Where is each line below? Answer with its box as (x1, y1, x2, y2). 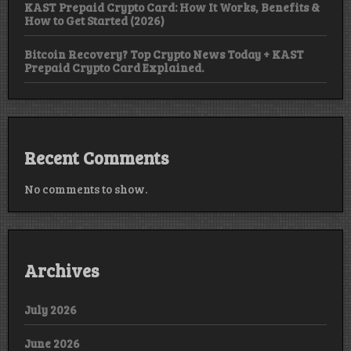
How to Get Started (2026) (24, 12, 165, 28)
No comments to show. (24, 180, 147, 197)
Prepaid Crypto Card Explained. (24, 59, 204, 75)
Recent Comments (24, 146, 168, 170)
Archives (24, 258, 99, 282)
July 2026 (24, 301, 77, 317)
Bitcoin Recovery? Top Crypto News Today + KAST (24, 45, 304, 62)
